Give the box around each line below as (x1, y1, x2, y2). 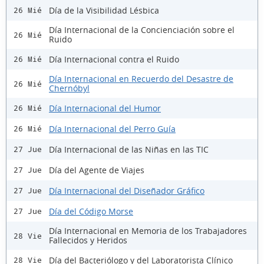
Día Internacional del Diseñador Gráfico (49, 184, 204, 196)
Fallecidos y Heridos (49, 235, 127, 246)
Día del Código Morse (49, 205, 133, 217)
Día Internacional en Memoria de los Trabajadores (49, 225, 247, 237)
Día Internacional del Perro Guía (49, 123, 176, 134)
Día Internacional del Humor (49, 102, 161, 114)
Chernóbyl (49, 82, 90, 94)
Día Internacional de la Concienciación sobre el (49, 24, 235, 36)
